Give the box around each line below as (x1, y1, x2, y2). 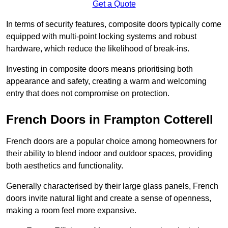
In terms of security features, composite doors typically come (6, 20, 221, 29)
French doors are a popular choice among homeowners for (6, 137, 217, 146)
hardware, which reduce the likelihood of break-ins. (6, 44, 189, 53)
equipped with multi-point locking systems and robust (6, 32, 196, 41)
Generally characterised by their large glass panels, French (6, 182, 218, 191)
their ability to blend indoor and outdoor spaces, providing (6, 149, 212, 158)
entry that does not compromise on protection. (6, 89, 169, 98)
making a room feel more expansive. (6, 206, 136, 215)
